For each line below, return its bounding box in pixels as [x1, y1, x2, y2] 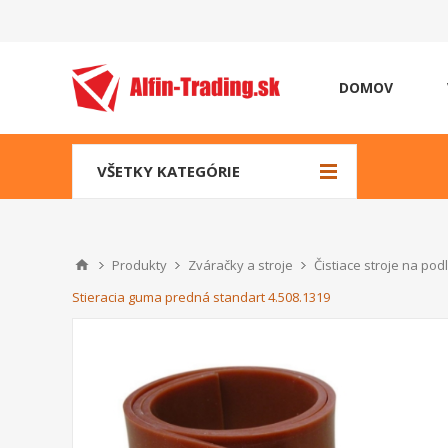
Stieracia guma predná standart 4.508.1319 [72, 288, 330, 306]
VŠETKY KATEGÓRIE [97, 161, 240, 181]
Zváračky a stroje [188, 256, 293, 274]
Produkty [112, 256, 167, 274]
